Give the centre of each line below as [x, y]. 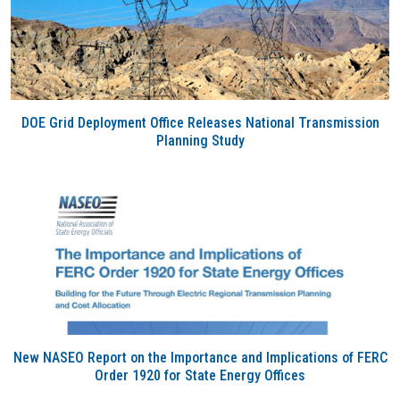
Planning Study [200, 141]
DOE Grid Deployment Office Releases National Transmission [200, 123]
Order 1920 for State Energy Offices [200, 375]
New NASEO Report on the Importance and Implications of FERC [200, 358]
